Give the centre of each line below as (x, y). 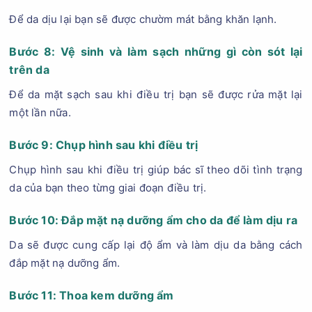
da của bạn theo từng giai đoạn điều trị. (108, 188)
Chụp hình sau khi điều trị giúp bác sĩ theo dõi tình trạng (156, 170)
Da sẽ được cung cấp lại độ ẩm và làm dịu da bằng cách (156, 245)
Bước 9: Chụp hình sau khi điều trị (104, 145)
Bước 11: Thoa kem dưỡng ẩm (92, 295)
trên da (29, 70)
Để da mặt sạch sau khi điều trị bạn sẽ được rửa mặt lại (156, 94)
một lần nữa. (40, 112)
